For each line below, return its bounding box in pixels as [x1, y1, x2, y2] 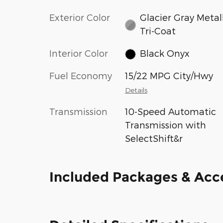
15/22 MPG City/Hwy [124, 70, 213, 81]
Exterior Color [49, 11, 110, 22]
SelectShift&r [124, 133, 183, 144]
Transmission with [124, 119, 206, 130]
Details [124, 86, 147, 95]
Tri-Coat [140, 25, 176, 36]
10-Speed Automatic [124, 106, 216, 117]
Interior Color [49, 47, 108, 58]
